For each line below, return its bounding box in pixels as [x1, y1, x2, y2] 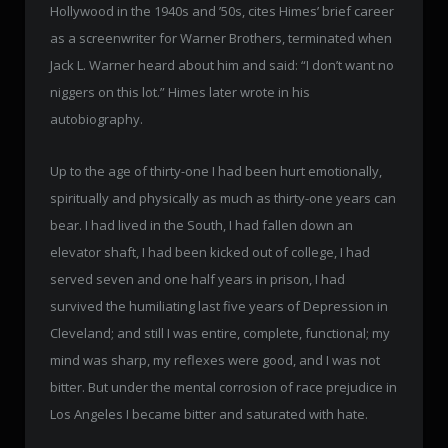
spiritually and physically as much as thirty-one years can [50, 188, 396, 207]
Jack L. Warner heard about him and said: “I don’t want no [50, 56, 394, 75]
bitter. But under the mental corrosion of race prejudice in [50, 377, 397, 396]
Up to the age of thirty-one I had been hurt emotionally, [50, 161, 382, 180]
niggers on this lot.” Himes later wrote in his [50, 83, 310, 102]
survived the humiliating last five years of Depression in [50, 296, 388, 315]
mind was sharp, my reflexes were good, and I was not [50, 350, 380, 369]
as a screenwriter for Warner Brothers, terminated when [50, 29, 392, 48]
